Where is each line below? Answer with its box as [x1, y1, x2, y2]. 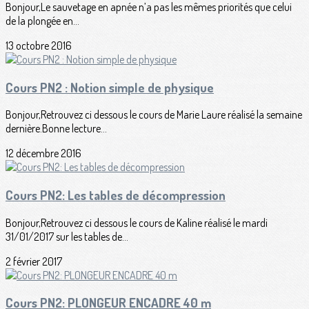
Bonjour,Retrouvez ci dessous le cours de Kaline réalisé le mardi [6, 215, 268, 230]
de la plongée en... [6, 13, 79, 28]
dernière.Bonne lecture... [6, 121, 107, 136]
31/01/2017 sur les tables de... [6, 229, 128, 243]
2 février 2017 [6, 254, 62, 268]
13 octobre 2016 [6, 38, 72, 52]
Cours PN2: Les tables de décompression [6, 187, 226, 203]
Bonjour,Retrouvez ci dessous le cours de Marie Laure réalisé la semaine [6, 108, 302, 122]
